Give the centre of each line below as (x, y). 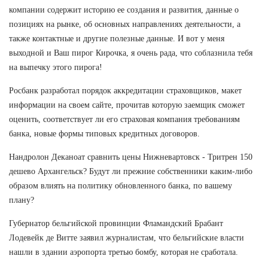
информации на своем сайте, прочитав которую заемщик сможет (127, 105)
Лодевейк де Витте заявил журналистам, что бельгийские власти (127, 237)
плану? (22, 200)
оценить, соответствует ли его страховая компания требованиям (124, 119)
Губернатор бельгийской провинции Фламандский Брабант (116, 223)
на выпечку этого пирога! (56, 67)
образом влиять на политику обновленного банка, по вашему (121, 185)
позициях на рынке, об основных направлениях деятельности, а (125, 24)
